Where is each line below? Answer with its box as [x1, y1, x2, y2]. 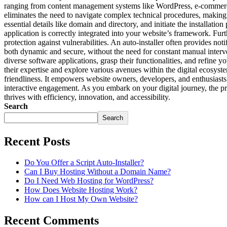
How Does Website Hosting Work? [24, 185, 137, 195]
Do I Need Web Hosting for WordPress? [24, 176, 154, 185]
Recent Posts [4, 134, 70, 148]
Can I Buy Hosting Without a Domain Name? [24, 167, 171, 176]
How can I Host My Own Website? [24, 195, 138, 204]
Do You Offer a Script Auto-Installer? [24, 158, 144, 167]
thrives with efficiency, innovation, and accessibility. [4, 92, 170, 101]
